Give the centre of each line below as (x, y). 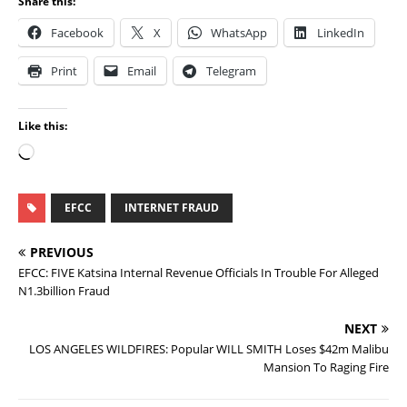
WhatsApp (239, 33)
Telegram (231, 71)
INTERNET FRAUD (172, 208)
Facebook (77, 33)
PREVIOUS (62, 252)
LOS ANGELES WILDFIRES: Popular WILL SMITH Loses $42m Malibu (209, 349)
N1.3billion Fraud (64, 291)
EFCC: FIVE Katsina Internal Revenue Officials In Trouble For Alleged (199, 273)
